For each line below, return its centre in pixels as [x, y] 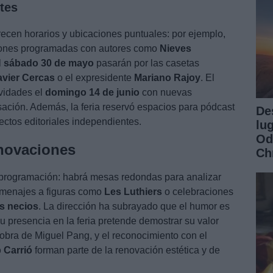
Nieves [175, 48]
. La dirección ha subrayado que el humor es [134, 206]
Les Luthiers [133, 191]
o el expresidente [94, 77]
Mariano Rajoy [167, 77]
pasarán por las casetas [147, 63]
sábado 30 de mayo [49, 63]
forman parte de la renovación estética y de [126, 250]
